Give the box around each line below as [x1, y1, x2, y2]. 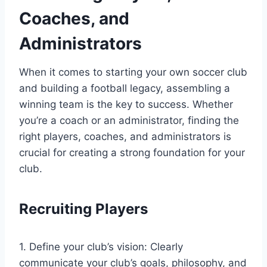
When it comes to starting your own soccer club [19, 66, 247, 78]
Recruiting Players [19, 200, 148, 218]
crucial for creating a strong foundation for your [19, 146, 245, 159]
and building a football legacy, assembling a [19, 82, 230, 94]
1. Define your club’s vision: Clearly [19, 240, 183, 253]
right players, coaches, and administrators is [19, 130, 231, 142]
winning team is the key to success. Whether [19, 98, 233, 110]
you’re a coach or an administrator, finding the [19, 114, 239, 126]
